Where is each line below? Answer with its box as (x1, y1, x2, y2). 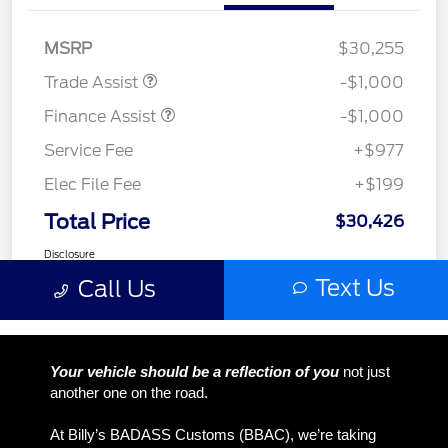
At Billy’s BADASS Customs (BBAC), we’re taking (50, 425, 376, 443)
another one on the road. (50, 383, 208, 401)
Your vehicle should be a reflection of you (50, 362, 339, 380)
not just (339, 362, 390, 380)
